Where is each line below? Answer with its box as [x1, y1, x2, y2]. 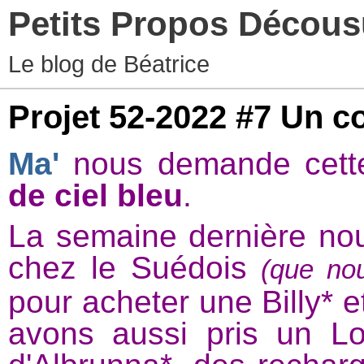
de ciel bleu [8, 178, 183, 213]
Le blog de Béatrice [8, 50, 210, 77]
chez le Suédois [8, 250, 262, 285]
